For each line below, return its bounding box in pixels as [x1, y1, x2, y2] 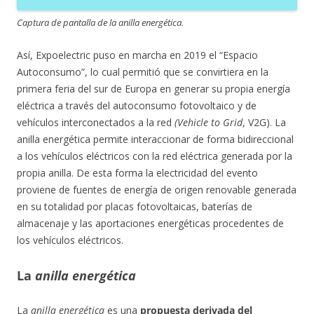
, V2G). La [243, 116, 286, 129]
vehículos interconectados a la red [17, 116, 175, 129]
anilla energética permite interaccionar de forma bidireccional [17, 132, 294, 146]
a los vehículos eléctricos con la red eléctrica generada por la [17, 149, 292, 163]
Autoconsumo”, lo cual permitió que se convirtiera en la [17, 65, 268, 78]
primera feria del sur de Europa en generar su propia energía [17, 82, 290, 95]
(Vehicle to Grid [175, 116, 243, 129]
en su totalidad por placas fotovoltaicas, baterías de [17, 200, 252, 213]
